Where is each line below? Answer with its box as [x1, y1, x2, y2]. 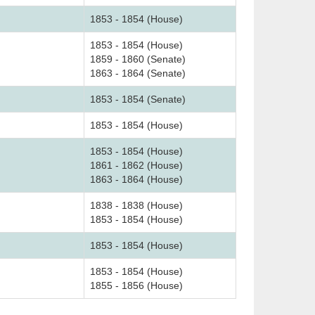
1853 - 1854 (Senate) [90, 94, 186, 105]
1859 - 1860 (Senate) [90, 53, 186, 65]
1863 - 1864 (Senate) [90, 67, 186, 79]
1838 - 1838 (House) [90, 200, 183, 211]
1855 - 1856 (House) [90, 280, 183, 291]
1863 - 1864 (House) [90, 174, 183, 185]
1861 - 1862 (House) [90, 160, 183, 171]
